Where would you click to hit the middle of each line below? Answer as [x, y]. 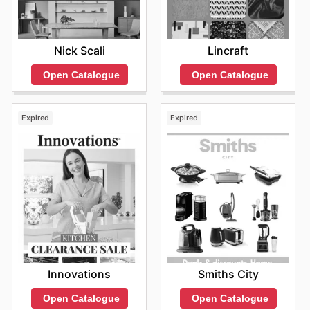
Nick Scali [79, 51]
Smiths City [228, 274]
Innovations [79, 274]
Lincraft [228, 51]
